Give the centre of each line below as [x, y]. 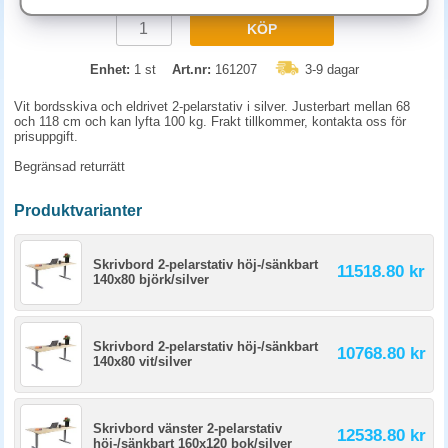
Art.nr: [191, 69]
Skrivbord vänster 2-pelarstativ [187, 428]
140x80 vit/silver [142, 361]
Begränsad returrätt [69, 166]
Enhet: [109, 69]
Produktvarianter [78, 210]
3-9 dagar [331, 69]
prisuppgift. [46, 136]
